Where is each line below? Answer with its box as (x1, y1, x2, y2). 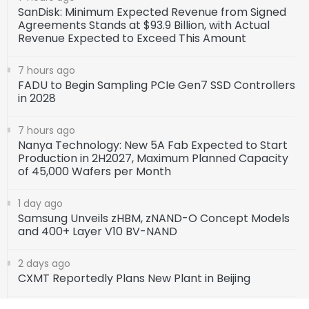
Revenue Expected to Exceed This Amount (18, 30, 246, 47)
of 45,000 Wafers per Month (18, 163, 171, 180)
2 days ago (18, 257, 70, 271)
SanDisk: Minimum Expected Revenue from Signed (18, 4, 286, 21)
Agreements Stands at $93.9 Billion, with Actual (18, 17, 270, 34)
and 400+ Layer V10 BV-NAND (18, 223, 177, 240)
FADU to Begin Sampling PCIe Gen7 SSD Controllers (18, 77, 295, 94)
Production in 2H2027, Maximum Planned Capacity (18, 150, 288, 167)
